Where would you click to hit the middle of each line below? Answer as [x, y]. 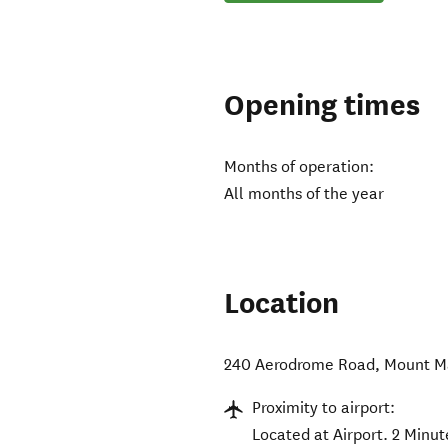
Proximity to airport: [324, 408]
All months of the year [304, 194]
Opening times [322, 106]
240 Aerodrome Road [300, 365]
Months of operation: [299, 167]
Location [282, 304]
